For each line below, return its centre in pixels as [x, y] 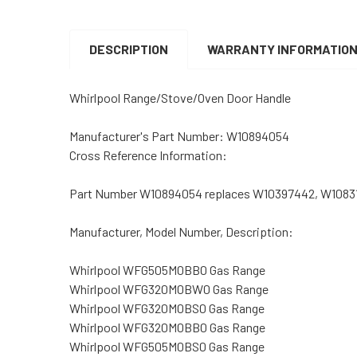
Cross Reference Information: [149, 155]
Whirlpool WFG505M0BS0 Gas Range [167, 346]
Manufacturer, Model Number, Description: [182, 231]
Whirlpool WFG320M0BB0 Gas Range [167, 327]
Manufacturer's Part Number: [148, 135]
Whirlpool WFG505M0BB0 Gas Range [167, 269]
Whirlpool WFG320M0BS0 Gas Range [167, 308]
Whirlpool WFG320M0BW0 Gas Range [169, 288]
